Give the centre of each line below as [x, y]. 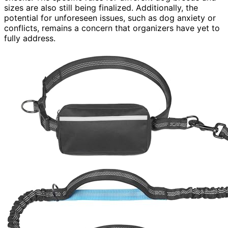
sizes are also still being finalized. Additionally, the [101, 8]
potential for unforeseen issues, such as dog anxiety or [110, 18]
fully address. [30, 38]
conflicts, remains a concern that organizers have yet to [112, 28]
